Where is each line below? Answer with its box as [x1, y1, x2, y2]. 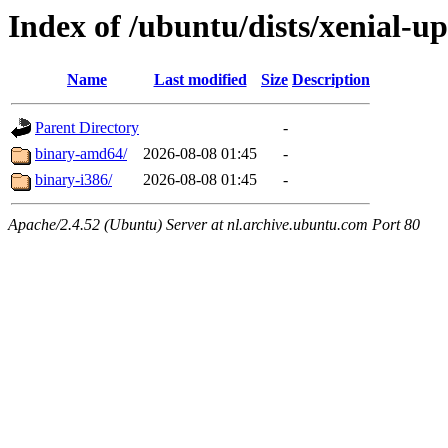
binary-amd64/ [35, 145, 127, 163]
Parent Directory [35, 119, 139, 137]
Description [292, 71, 370, 89]
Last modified [153, 71, 247, 89]
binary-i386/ [35, 171, 112, 189]
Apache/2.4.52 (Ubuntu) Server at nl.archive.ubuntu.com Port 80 [8, 216, 420, 234]
